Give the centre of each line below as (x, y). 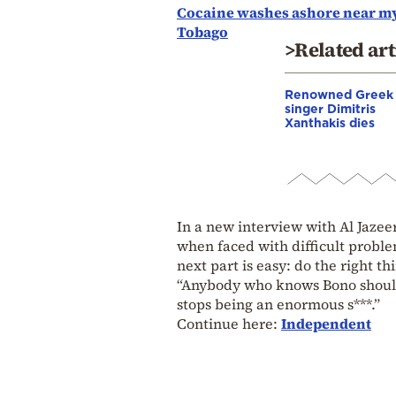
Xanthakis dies (330, 122)
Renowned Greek (339, 94)
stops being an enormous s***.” (278, 304)
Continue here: (229, 323)
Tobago (202, 31)
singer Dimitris (330, 108)
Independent (326, 323)
